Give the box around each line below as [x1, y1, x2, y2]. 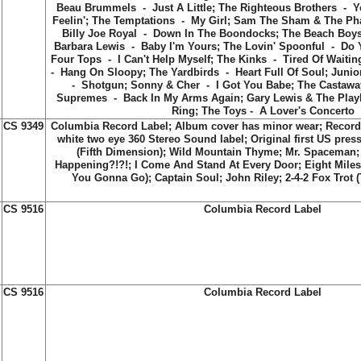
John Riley [226, 172, 279, 184]
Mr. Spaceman [284, 146, 356, 158]
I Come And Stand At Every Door [134, 159, 298, 171]
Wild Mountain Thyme [168, 146, 279, 158]
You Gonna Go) [72, 172, 148, 184]
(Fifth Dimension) [76, 146, 163, 158]
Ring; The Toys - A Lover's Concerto [171, 105, 355, 117]
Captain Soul [155, 172, 219, 184]
